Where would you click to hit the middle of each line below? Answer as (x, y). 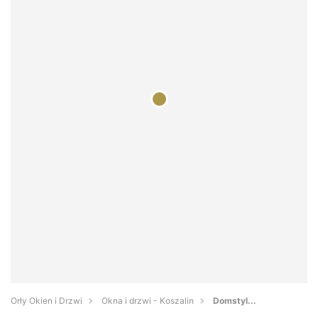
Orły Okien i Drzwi (46, 301)
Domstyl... (235, 301)
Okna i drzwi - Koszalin (148, 301)
